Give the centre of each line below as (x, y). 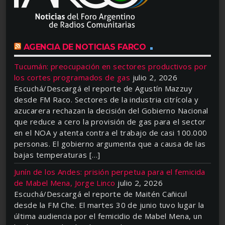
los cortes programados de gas (72, 78)
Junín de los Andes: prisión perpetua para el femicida (110, 172)
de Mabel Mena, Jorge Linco (65, 183)
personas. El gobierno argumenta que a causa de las (110, 144)
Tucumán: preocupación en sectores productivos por (111, 67)
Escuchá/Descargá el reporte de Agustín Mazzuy (103, 89)
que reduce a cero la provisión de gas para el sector (110, 122)
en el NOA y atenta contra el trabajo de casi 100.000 (111, 133)
